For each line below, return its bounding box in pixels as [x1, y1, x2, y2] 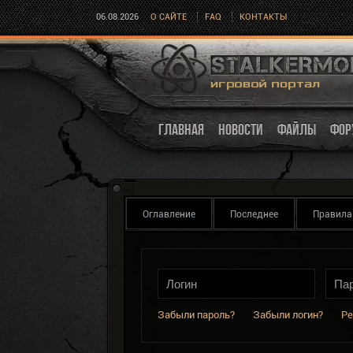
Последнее [230, 209, 278, 220]
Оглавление [143, 209, 195, 220]
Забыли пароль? [158, 309, 235, 321]
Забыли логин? [253, 309, 323, 321]
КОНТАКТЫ [240, 12, 287, 22]
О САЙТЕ [150, 12, 187, 22]
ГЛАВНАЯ [158, 121, 204, 138]
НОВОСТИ [218, 121, 263, 138]
